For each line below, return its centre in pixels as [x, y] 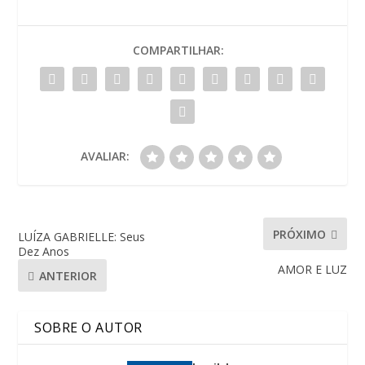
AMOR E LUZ [312, 270]
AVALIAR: [105, 156]
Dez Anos [44, 252]
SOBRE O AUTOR [88, 328]
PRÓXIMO [299, 234]
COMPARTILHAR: [178, 51]
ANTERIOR [68, 275]
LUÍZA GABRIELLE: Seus [82, 237]
